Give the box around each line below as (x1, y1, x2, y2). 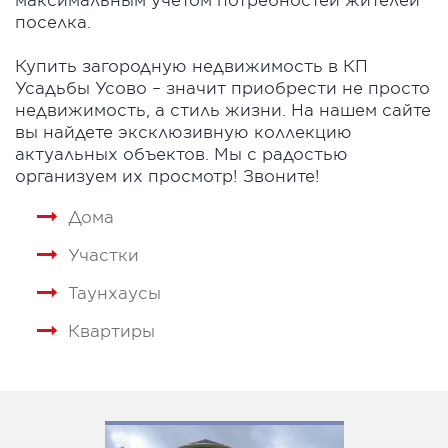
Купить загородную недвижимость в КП (15, 55, 368, 76)
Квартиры (68, 320, 155, 341)
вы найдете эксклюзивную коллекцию (15, 121, 352, 142)
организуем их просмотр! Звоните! (15, 165, 320, 186)
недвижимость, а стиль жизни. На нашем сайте (15, 99, 431, 120)
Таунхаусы (68, 282, 161, 303)
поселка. (15, 11, 91, 32)
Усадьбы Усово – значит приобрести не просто (15, 77, 430, 98)
